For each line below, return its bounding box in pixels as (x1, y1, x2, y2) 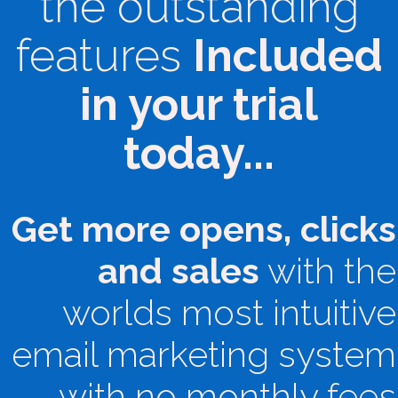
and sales (98, 250, 259, 291)
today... (123, 127, 275, 179)
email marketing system (12, 333, 396, 375)
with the (259, 250, 396, 291)
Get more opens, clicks (12, 208, 396, 250)
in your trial (80, 78, 318, 131)
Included (192, 29, 383, 82)
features (15, 29, 193, 82)
